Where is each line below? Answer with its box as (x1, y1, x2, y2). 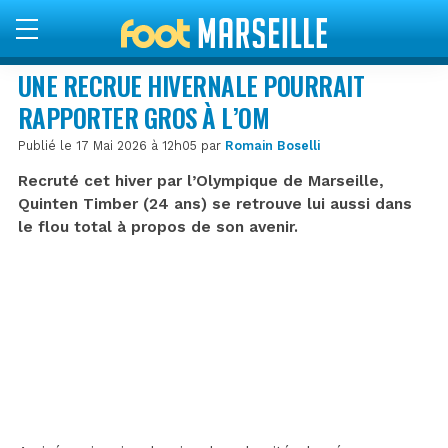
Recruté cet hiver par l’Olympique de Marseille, (18, 171, 384, 190)
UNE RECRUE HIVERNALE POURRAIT (18, 66, 365, 104)
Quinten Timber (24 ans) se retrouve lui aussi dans (18, 194, 412, 213)
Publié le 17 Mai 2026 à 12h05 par (18, 137, 225, 153)
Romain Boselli (225, 137, 320, 153)
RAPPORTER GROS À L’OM (18, 98, 270, 136)
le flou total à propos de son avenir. (18, 217, 298, 236)
